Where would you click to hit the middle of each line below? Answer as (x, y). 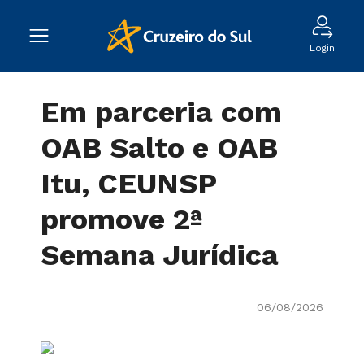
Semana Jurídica (160, 255)
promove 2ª (122, 219)
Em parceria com (161, 112)
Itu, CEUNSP (129, 184)
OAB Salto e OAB (159, 148)
